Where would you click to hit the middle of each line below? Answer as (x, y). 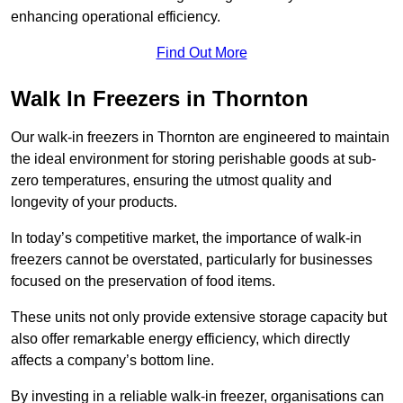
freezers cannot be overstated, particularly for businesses (192, 260)
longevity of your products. (94, 202)
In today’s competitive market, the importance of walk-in (186, 238)
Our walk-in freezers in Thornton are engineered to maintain (200, 138)
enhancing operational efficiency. (116, 17)
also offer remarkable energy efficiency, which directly (180, 339)
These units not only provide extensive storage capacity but (199, 318)
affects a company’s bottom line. (112, 361)
